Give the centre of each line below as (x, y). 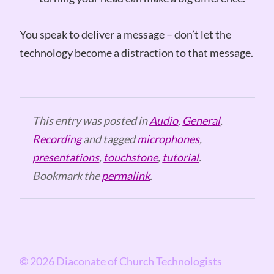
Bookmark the (67, 176)
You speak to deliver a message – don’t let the (125, 35)
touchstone (131, 157)
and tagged (109, 139)
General (202, 121)
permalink (126, 176)
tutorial (181, 157)
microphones (168, 139)
